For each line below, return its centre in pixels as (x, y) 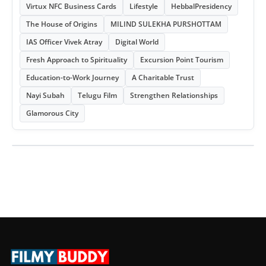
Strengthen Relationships (174, 96)
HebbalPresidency (201, 7)
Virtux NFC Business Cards (71, 7)
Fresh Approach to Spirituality (77, 60)
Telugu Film (97, 96)
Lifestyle (144, 7)
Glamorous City (52, 113)
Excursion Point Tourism (182, 60)
